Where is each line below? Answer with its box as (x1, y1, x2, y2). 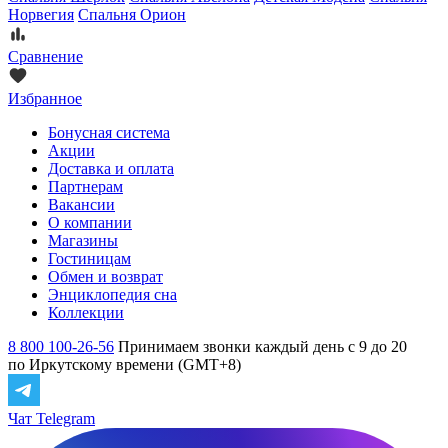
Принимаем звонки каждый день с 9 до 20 (118, 338, 407, 355)
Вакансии (48, 196, 115, 213)
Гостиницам (48, 250, 131, 267)
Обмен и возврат (48, 268, 163, 285)
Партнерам (48, 178, 123, 195)
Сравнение (8, 48, 83, 65)
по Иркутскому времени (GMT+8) (8, 356, 241, 373)
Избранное (8, 90, 82, 107)
